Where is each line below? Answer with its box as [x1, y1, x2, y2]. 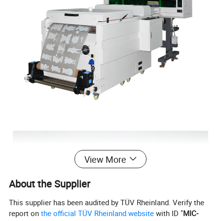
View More [84, 153, 126, 165]
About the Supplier [9, 177, 91, 190]
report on [9, 208, 41, 218]
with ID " [154, 208, 184, 218]
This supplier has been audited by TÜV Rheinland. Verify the [9, 197, 205, 207]
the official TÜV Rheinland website [41, 208, 154, 218]
